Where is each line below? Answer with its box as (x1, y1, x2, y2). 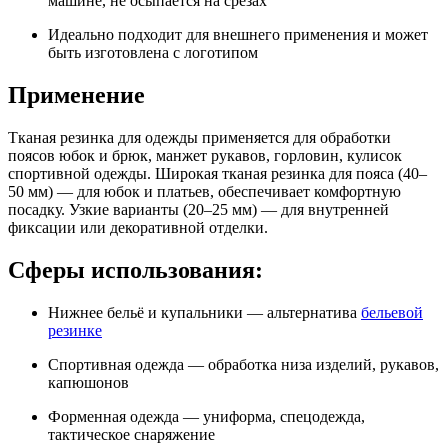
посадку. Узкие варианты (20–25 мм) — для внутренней (8, 201, 389, 219)
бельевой (361, 303, 423, 321)
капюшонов (48, 373, 129, 391)
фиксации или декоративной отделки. (8, 219, 268, 237)
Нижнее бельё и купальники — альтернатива (48, 303, 361, 321)
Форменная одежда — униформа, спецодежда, (48, 407, 365, 425)
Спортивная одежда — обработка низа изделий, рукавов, (48, 355, 439, 373)
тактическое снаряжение (48, 425, 215, 443)
